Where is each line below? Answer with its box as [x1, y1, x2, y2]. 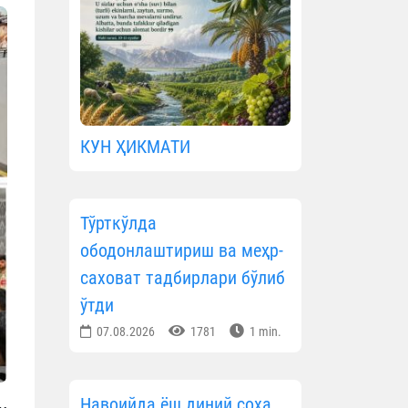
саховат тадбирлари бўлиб [80, 267, 285, 290]
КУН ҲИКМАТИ [80, 136, 190, 158]
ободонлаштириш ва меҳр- [80, 240, 283, 262]
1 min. [247, 324, 281, 340]
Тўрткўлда [80, 212, 157, 235]
